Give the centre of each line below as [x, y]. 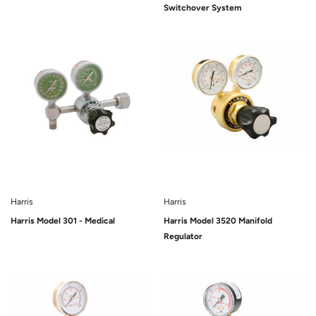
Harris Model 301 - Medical [63, 221]
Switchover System [202, 8]
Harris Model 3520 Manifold [218, 221]
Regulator [183, 236]
